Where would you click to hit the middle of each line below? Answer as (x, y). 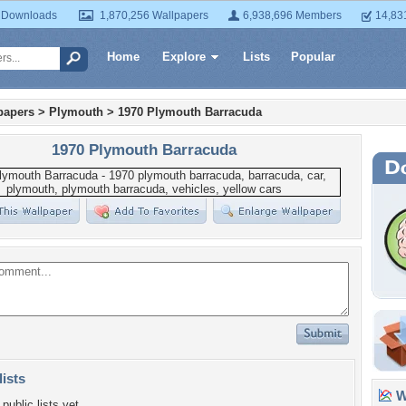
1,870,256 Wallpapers (154, 15)
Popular (313, 57)
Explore (184, 57)
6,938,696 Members (292, 15)
